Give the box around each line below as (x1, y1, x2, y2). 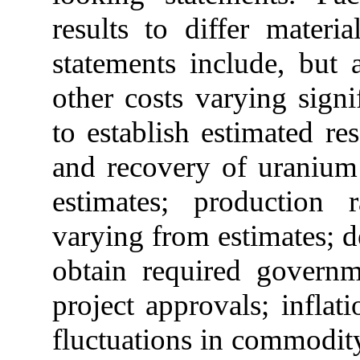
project (51, 288, 134, 322)
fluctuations (51, 323, 192, 357)
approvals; (145, 288, 270, 322)
